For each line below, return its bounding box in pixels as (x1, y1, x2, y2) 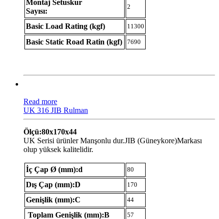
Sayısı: (26, 6, 47, 15)
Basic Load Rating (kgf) (26, 22, 105, 30)
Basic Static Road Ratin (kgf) (26, 37, 122, 46)
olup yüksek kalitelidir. (23, 145, 93, 153)
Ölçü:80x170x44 (23, 127, 77, 136)
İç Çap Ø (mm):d (26, 165, 83, 174)
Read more (23, 97, 57, 106)
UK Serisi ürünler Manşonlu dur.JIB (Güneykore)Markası (23, 136, 202, 145)
